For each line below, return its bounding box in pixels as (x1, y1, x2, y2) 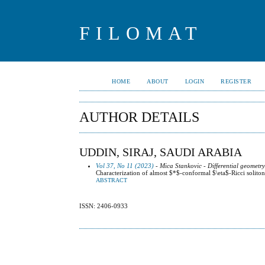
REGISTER (221, 78, 252, 85)
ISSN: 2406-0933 (79, 202, 128, 210)
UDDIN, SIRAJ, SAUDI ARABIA (79, 145, 243, 159)
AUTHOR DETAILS (79, 109, 200, 125)
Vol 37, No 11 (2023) (96, 161, 154, 169)
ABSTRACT (96, 177, 128, 183)
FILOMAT (79, 22, 203, 44)
